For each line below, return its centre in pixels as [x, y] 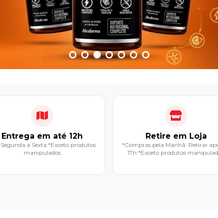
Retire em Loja [176, 136]
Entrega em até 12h [42, 136]
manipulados [42, 153]
